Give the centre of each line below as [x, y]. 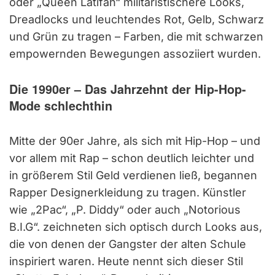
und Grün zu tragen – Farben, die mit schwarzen [136, 36]
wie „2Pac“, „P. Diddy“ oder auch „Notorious [125, 209]
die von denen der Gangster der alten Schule [128, 244]
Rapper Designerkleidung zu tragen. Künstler [128, 192]
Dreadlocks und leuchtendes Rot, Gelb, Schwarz [137, 19]
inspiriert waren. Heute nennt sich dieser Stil [126, 261]
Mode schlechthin [61, 105]
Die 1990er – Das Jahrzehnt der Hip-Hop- [128, 89]
